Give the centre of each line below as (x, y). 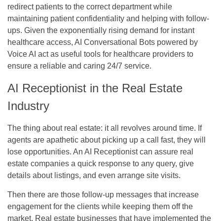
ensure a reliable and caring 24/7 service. (79, 66)
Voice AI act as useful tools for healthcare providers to (100, 54)
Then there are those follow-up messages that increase (103, 194)
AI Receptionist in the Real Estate (95, 88)
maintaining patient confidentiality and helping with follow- (108, 18)
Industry (28, 106)
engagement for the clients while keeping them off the (100, 206)
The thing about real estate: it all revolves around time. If (105, 128)
